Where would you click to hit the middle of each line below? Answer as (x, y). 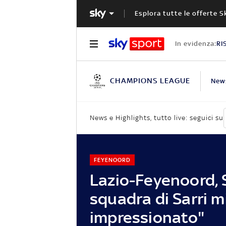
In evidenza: (195, 43)
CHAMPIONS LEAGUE (150, 80)
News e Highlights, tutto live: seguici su (157, 118)
